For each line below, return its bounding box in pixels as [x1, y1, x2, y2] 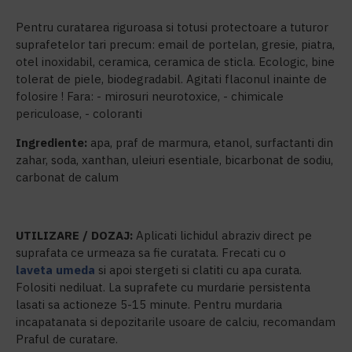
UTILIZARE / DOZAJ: [16, 228, 133, 243]
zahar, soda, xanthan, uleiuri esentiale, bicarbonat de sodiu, [16, 152, 333, 167]
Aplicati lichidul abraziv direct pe [133, 228, 312, 243]
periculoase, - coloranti [16, 106, 142, 121]
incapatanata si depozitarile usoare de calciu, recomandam [16, 314, 335, 329]
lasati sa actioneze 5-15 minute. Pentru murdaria [16, 297, 282, 312]
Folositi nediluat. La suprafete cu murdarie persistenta [16, 280, 310, 295]
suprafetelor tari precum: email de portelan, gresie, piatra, [16, 37, 335, 52]
